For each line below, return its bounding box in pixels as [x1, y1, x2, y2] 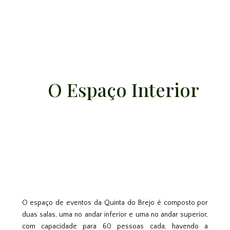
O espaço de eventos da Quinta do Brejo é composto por [22, 199, 208, 207]
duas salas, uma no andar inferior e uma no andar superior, [22, 210, 208, 219]
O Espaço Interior [48, 76, 208, 102]
